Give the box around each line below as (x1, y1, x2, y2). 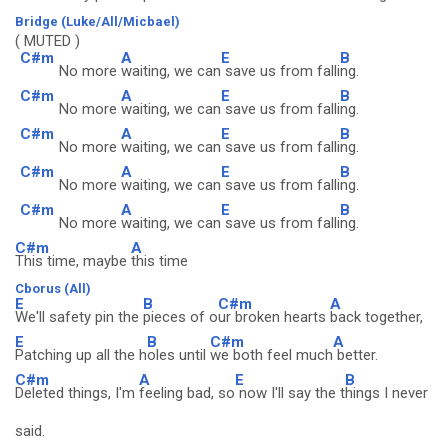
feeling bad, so (139, 384, 235, 402)
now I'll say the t (235, 384, 345, 402)
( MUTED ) (15, 32, 80, 50)
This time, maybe (15, 252, 131, 270)
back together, (330, 308, 423, 326)
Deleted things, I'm (15, 384, 139, 402)
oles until (147, 346, 210, 364)
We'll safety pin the (15, 308, 143, 326)
